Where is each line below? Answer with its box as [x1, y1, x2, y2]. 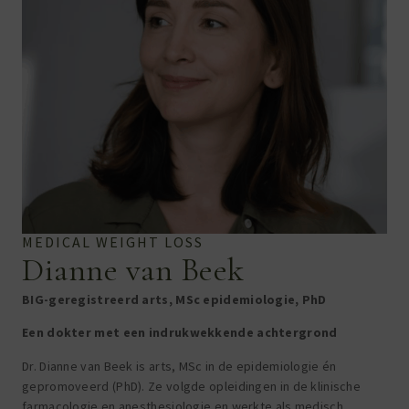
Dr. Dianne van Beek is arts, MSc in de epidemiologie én [22, 357, 337, 374]
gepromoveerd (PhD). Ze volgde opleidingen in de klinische [22, 377, 362, 394]
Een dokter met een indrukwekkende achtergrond [22, 324, 338, 341]
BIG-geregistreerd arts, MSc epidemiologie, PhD [22, 290, 327, 308]
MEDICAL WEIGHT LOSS [22, 232, 204, 251]
